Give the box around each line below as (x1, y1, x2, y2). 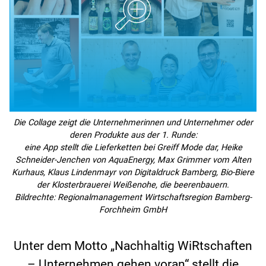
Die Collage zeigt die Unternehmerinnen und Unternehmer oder (13, 118, 253, 128)
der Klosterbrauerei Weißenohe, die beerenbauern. (37, 180, 229, 191)
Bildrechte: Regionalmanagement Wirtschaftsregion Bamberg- (14, 192, 252, 203)
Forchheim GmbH (99, 205, 167, 216)
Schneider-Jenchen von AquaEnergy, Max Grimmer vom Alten (15, 155, 251, 166)
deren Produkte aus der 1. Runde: (69, 130, 197, 141)
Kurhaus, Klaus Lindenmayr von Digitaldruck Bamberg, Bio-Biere (12, 167, 254, 178)
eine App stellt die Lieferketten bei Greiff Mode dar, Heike (24, 142, 242, 153)
